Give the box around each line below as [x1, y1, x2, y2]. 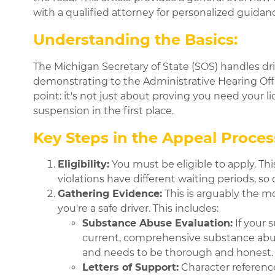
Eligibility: [57, 158, 109, 171]
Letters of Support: [82, 261, 179, 274]
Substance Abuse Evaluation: [82, 217, 233, 230]
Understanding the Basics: [33, 30, 238, 48]
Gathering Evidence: [57, 188, 162, 200]
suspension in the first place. [33, 104, 174, 117]
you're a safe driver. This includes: [57, 203, 219, 215]
